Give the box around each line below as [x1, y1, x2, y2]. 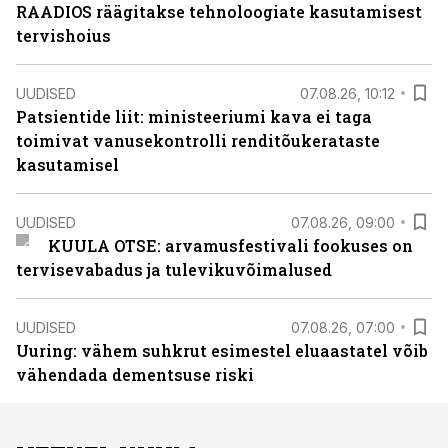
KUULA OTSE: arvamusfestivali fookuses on [47, 235, 413, 256]
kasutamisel [16, 154, 119, 175]
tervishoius [16, 25, 111, 46]
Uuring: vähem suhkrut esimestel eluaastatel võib [16, 340, 428, 361]
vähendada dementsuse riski [16, 364, 254, 385]
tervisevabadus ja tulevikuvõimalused [16, 259, 332, 280]
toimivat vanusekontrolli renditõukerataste [16, 130, 380, 151]
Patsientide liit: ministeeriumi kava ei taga [16, 106, 372, 127]
